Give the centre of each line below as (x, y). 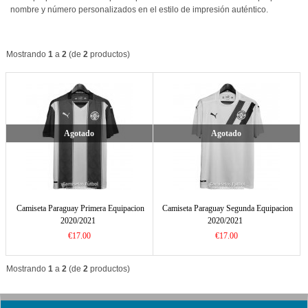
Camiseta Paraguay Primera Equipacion (80, 208)
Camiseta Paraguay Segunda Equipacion (227, 208)
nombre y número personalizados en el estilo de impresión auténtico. (139, 10)
